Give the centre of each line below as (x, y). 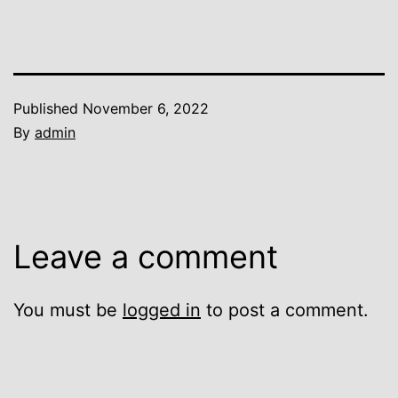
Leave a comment (146, 256)
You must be (68, 310)
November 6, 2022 (146, 108)
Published (48, 108)
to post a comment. (285, 310)
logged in (162, 310)
